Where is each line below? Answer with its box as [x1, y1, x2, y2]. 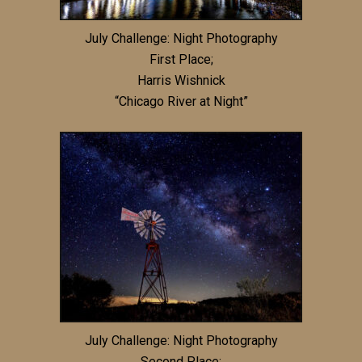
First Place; [149, 51, 213, 67]
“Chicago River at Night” [114, 93, 248, 109]
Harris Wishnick [137, 72, 225, 88]
